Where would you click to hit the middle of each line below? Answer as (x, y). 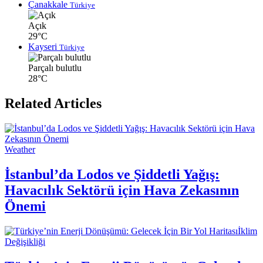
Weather (20, 150)
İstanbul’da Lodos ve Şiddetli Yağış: (112, 175)
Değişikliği (25, 242)
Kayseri (44, 47)
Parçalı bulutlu (55, 68)
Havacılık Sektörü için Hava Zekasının (122, 190)
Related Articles (53, 104)
